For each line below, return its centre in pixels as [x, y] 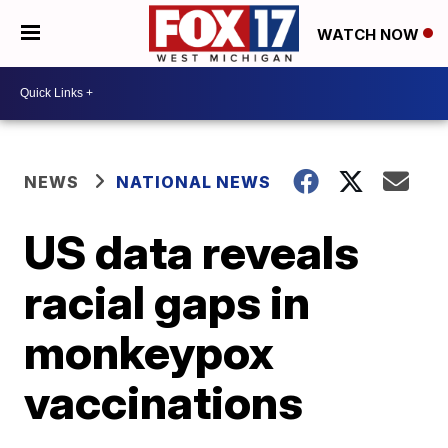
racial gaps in [167, 301]
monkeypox [149, 351]
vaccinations [164, 401]
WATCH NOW [370, 34]
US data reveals [192, 251]
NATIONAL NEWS [194, 181]
